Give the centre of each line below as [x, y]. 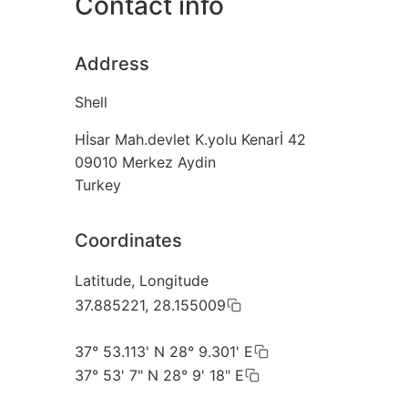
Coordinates [128, 241]
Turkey [98, 185]
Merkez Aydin [169, 163]
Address [112, 64]
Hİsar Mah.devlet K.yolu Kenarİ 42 [190, 140]
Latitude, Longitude [142, 281]
